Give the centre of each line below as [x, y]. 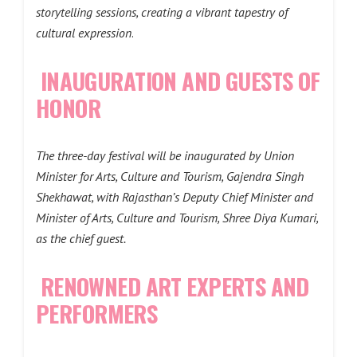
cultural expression [84, 33]
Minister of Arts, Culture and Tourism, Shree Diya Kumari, [177, 218]
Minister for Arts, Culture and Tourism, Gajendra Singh [170, 176]
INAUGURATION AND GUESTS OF [180, 80]
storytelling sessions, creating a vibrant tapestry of [162, 12]
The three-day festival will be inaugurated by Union [165, 155]
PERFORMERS [97, 313]
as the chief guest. [81, 238]
